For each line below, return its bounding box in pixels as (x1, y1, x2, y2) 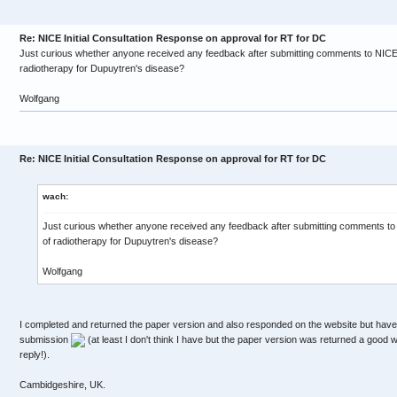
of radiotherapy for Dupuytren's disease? (43, 236, 218, 246)
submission (19, 334, 71, 345)
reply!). (19, 349, 50, 361)
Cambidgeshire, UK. (19, 379, 105, 391)
